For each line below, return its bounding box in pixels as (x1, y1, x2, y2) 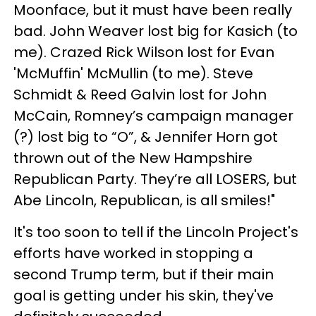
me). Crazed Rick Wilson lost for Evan (13, 42, 274, 62)
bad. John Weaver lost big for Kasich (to (13, 20, 298, 41)
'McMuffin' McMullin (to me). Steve (13, 63, 253, 83)
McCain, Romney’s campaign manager (13, 105, 293, 126)
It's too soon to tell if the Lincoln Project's (13, 221, 298, 242)
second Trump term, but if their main (13, 264, 274, 284)
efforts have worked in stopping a (13, 243, 253, 263)
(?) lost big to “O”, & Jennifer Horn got (13, 126, 278, 147)
